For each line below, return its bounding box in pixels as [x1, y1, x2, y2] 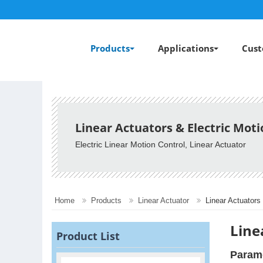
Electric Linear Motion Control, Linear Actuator [75, 140, 246, 149]
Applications [157, 42, 214, 54]
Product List [56, 229, 120, 243]
